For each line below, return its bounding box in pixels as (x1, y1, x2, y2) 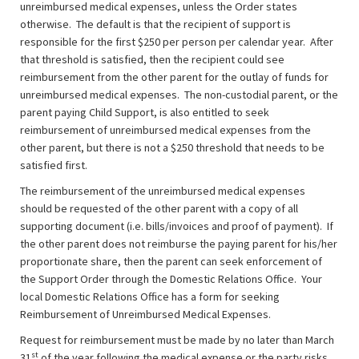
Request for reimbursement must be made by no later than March (20, 333, 334, 348)
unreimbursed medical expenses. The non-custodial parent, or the (20, 87, 338, 103)
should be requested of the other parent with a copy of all (20, 201, 298, 216)
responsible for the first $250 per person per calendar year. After (20, 34, 333, 50)
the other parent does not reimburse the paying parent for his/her (20, 236, 337, 252)
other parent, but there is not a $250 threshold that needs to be (20, 140, 325, 155)
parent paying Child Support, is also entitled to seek (20, 105, 269, 120)
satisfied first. (20, 158, 87, 173)
